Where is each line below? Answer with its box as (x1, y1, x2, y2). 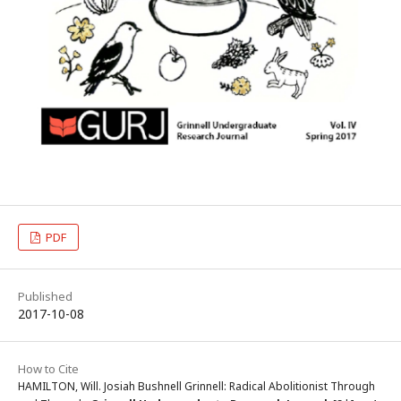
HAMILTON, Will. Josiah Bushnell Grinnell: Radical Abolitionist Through (18, 378, 375, 394)
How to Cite (18, 360, 79, 377)
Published (18, 287, 73, 304)
